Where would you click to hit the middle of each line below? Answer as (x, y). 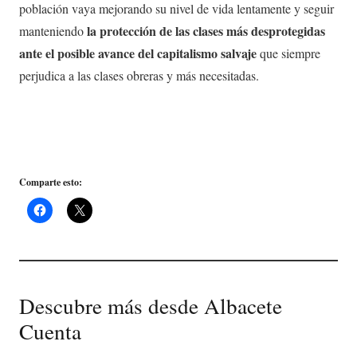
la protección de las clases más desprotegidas (206, 30)
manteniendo (53, 30)
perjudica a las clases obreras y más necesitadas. (139, 75)
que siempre (288, 53)
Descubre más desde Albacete (151, 305)
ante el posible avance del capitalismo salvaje (138, 53)
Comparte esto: (51, 182)
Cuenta (50, 331)
